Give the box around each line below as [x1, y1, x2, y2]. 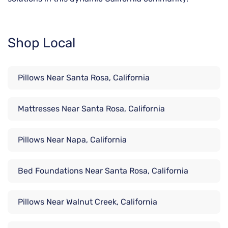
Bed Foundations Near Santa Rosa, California [18, 166, 188, 176]
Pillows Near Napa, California [18, 135, 127, 145]
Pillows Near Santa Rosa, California [18, 73, 150, 83]
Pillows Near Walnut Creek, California [18, 197, 157, 207]
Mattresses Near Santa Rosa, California [18, 104, 165, 114]
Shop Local [8, 35, 75, 51]
